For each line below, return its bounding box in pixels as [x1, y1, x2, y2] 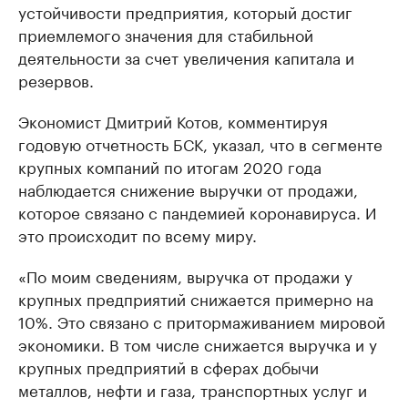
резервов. [18, 66, 94, 91]
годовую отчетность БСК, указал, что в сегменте [18, 130, 382, 155]
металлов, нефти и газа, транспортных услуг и [18, 376, 367, 401]
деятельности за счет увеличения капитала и [18, 44, 354, 68]
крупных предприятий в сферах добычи [18, 353, 319, 378]
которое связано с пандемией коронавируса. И [18, 199, 377, 223]
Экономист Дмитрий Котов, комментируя [18, 107, 328, 132]
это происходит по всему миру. [18, 221, 257, 246]
